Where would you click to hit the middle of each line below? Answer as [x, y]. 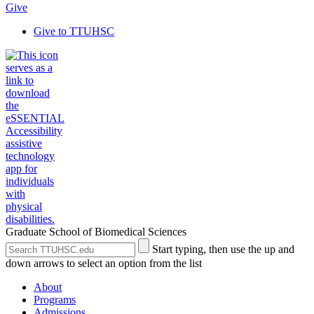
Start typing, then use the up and [223, 249]
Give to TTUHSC [74, 31]
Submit [153, 244]
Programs [55, 300]
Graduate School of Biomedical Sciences [96, 232]
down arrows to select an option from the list [104, 263]
